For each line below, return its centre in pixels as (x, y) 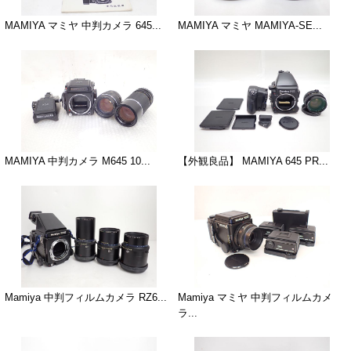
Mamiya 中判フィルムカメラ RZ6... (85, 297)
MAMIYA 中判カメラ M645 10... (77, 161)
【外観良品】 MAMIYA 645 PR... (253, 161)
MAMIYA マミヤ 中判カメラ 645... (83, 25)
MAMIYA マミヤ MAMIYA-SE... (250, 25)
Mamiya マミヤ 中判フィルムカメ (255, 297)
